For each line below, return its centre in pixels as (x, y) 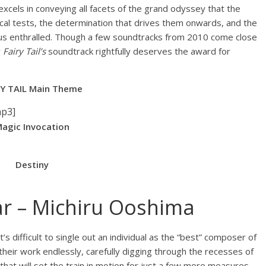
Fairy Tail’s (24, 51)
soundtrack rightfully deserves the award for (138, 51)
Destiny (32, 164)
